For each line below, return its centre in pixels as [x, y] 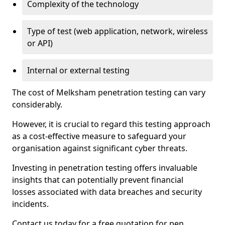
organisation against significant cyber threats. [100, 148]
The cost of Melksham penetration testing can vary [109, 92]
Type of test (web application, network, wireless [118, 31]
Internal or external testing [78, 70]
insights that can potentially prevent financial [98, 180]
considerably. [37, 104]
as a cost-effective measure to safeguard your [99, 136]
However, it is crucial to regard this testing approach [111, 124]
